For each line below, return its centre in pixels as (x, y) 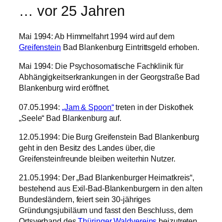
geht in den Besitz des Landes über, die (87, 147)
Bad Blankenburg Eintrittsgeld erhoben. (130, 47)
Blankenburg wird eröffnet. (64, 88)
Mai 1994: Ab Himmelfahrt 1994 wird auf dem (97, 36)
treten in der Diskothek (154, 107)
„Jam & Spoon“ (88, 107)
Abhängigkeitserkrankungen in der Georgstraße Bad (110, 77)
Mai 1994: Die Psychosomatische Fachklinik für (101, 66)
